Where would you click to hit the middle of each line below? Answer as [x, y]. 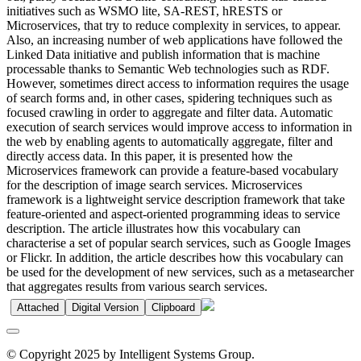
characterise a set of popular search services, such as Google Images [178, 243]
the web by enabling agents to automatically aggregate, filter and [170, 141]
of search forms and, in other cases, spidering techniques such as [169, 98]
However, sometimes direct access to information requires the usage [178, 83]
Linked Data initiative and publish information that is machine [163, 54]
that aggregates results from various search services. [137, 286]
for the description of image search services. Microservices [154, 185]
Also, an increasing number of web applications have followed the [174, 39]
